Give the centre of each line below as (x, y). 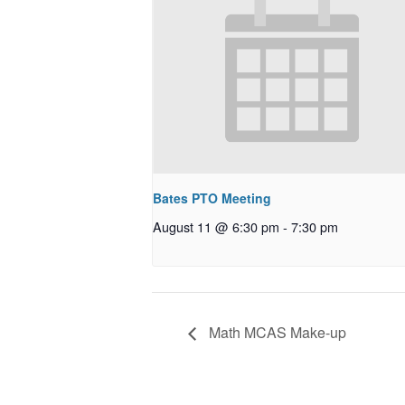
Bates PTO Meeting (212, 198)
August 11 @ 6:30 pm (216, 226)
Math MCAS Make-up (276, 333)
